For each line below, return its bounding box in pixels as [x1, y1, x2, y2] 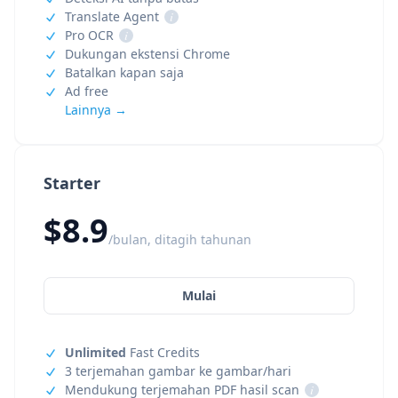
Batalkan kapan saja [65, 64, 184, 81]
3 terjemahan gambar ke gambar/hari [65, 362, 291, 379]
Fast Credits [126, 344, 200, 361]
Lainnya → [65, 101, 127, 118]
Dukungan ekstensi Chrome [65, 45, 230, 62]
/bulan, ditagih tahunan [108, 231, 251, 248]
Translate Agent [65, 8, 159, 25]
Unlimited [65, 344, 126, 361]
